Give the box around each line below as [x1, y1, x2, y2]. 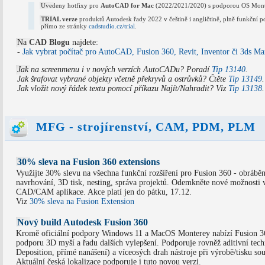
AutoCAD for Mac [101, 2, 154, 9]
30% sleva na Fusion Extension [29, 196, 134, 206]
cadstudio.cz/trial [89, 22, 135, 30]
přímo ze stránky [41, 22, 89, 30]
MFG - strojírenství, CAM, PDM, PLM [29, 120, 256, 134]
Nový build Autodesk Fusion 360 [17, 216, 148, 227]
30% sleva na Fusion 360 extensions [17, 156, 160, 167]
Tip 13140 [211, 65, 245, 75]
